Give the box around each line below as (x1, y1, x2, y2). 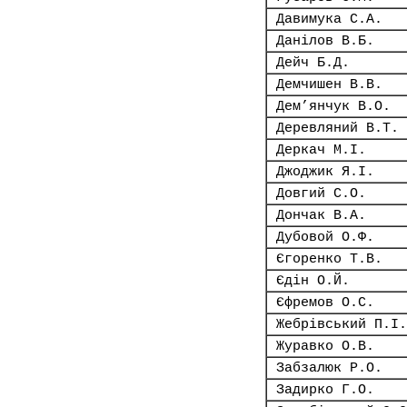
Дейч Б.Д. (276, 55, 350, 70)
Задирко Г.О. (276, 382, 374, 397)
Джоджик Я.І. (276, 164, 374, 179)
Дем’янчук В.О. (276, 99, 391, 114)
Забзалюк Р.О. (276, 361, 382, 375)
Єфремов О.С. (276, 295, 374, 310)
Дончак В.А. (276, 208, 366, 223)
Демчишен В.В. (276, 77, 382, 92)
